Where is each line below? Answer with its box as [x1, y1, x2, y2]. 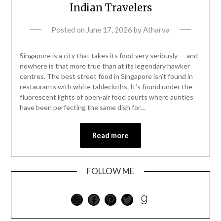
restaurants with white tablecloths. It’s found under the [19, 82, 192, 91]
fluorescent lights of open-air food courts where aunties [19, 93, 193, 102]
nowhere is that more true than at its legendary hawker [19, 62, 190, 71]
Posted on [51, 25, 86, 35]
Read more [92, 131, 129, 140]
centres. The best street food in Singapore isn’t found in [19, 72, 193, 81]
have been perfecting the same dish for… [19, 103, 146, 112]
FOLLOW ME [87, 166, 134, 177]
